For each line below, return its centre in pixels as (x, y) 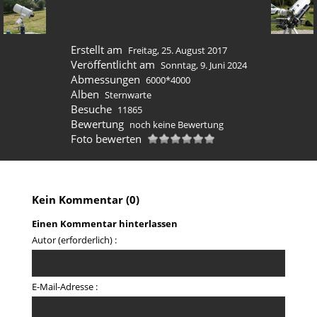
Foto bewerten (106, 139)
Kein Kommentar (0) (86, 200)
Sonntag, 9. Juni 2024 (203, 65)
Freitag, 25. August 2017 (177, 50)
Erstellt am (97, 50)
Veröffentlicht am (113, 64)
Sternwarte (128, 95)
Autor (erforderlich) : (74, 240)
